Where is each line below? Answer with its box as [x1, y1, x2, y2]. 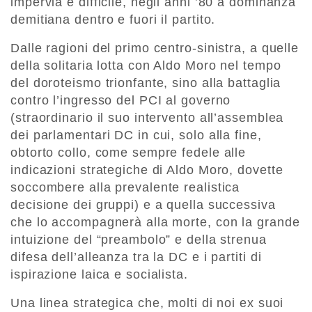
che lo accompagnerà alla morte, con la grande [10, 214, 300, 229]
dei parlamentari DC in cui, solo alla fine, [10, 127, 262, 142]
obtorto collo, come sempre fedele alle [10, 145, 247, 159]
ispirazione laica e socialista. [10, 267, 188, 281]
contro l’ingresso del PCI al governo [10, 93, 231, 107]
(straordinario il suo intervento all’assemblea [10, 110, 284, 125]
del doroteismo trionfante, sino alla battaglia [10, 75, 281, 90]
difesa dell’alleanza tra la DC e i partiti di [10, 249, 262, 264]
